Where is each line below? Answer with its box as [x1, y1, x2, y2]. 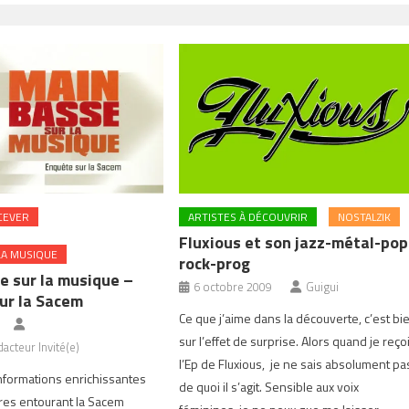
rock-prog [179, 250, 251, 276]
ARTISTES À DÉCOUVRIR [188, 207, 309, 225]
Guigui [306, 277, 340, 296]
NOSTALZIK [338, 207, 392, 225]
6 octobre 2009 [194, 277, 273, 296]
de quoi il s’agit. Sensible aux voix [179, 376, 360, 396]
